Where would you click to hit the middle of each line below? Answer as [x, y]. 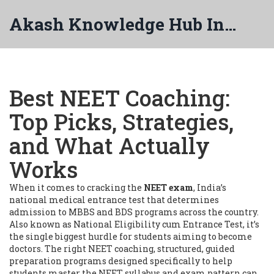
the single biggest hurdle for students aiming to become [131, 236]
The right [65, 249]
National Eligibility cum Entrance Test [158, 224]
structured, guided [196, 249]
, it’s [251, 224]
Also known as [41, 224]
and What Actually [109, 146]
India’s [212, 187]
